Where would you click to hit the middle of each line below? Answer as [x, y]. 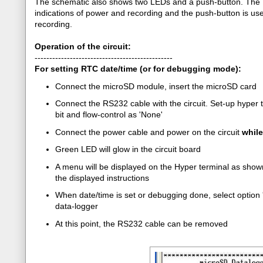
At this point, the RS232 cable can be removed [141, 223]
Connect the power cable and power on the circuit [149, 132]
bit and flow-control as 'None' [109, 114]
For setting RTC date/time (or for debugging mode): [138, 69]
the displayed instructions [102, 178]
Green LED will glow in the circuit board [128, 149]
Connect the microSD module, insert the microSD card [156, 86]
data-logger [77, 206]
